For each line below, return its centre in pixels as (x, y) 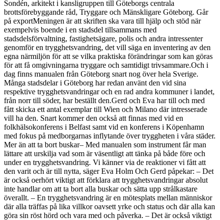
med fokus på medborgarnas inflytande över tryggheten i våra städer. (110, 136)
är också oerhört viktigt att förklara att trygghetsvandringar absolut (106, 180)
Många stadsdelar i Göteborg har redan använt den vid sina (95, 82)
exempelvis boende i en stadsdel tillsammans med (80, 29)
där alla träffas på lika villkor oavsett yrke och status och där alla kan (110, 206)
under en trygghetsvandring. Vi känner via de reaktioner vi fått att (105, 162)
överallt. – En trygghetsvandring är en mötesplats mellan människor (108, 197)
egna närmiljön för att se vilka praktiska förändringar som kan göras (108, 56)
